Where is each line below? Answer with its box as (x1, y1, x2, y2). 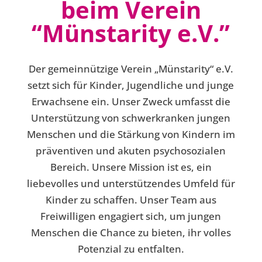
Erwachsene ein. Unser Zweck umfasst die (31, 95, 230, 108)
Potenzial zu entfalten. (77, 242, 184, 256)
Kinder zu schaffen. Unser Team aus (45, 193, 216, 206)
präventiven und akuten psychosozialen (36, 144, 226, 157)
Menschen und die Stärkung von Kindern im (26, 127, 235, 141)
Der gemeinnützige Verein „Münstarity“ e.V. (28, 62, 233, 75)
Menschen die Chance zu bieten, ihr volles (30, 226, 231, 239)
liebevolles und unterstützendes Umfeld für (26, 177, 235, 190)
